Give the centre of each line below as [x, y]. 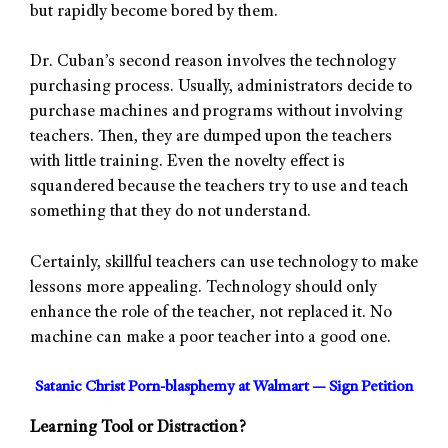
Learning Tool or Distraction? [138, 429]
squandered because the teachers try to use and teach [219, 188]
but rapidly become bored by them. [154, 12]
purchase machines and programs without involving [216, 113]
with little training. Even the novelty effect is [187, 163]
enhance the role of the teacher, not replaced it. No [211, 313]
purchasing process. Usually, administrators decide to [221, 88]
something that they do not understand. [170, 213]
